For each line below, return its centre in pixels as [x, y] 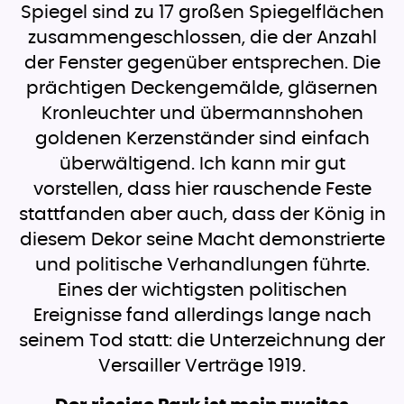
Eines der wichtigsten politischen [202, 291]
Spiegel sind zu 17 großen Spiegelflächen [202, 13]
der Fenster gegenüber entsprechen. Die [202, 64]
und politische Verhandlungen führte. [202, 266]
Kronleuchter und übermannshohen [202, 114]
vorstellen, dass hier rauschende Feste [202, 190]
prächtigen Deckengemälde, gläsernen [202, 89]
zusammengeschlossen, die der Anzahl [202, 38]
